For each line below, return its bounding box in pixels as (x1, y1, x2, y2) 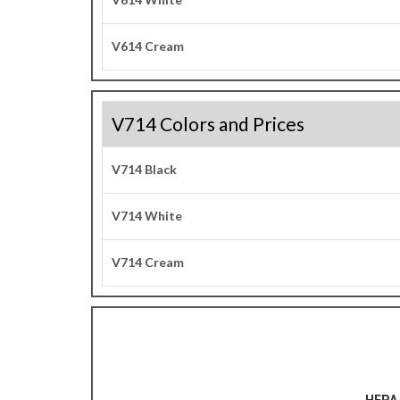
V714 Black (112, 162, 177, 177)
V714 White (112, 208, 182, 223)
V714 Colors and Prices (112, 112, 304, 135)
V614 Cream (112, 38, 184, 54)
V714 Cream (112, 254, 184, 270)
